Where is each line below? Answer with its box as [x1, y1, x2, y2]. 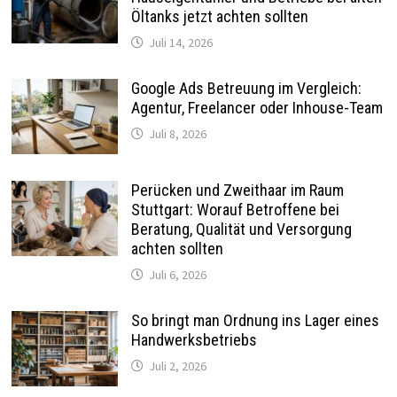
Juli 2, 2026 [148, 358, 206, 375]
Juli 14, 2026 [148, 35, 213, 51]
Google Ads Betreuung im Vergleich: [130, 79, 362, 98]
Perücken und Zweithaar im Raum [130, 181, 344, 200]
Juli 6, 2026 [148, 267, 206, 284]
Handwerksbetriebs [130, 331, 257, 350]
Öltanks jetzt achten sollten [130, 7, 308, 27]
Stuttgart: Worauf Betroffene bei [130, 200, 339, 220]
